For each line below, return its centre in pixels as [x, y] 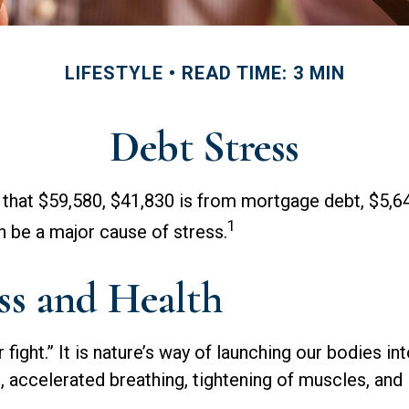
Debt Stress [204, 147]
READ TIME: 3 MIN [263, 73]
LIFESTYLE [114, 73]
